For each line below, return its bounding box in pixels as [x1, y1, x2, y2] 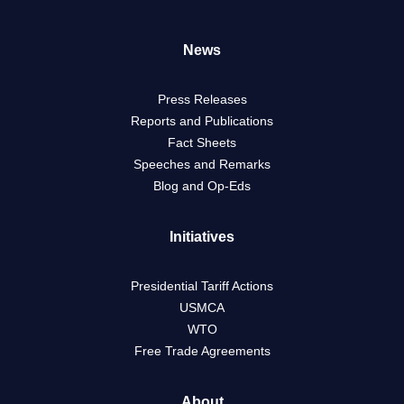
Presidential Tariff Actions [131, 279, 273, 294]
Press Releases [157, 92, 247, 107]
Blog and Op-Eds [153, 179, 251, 194]
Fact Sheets [168, 135, 236, 151]
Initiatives [170, 229, 234, 245]
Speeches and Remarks [133, 157, 271, 172]
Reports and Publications [131, 114, 273, 129]
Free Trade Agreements [133, 344, 271, 359]
